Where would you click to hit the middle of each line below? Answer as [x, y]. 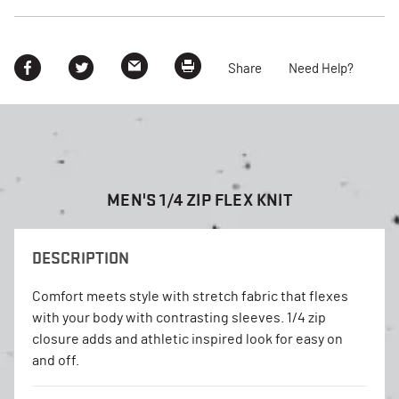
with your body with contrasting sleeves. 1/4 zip [179, 318]
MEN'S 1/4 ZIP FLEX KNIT [199, 199]
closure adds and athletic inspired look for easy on [187, 339]
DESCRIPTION [81, 257]
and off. [56, 360]
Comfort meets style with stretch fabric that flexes [190, 296]
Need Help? [321, 69]
